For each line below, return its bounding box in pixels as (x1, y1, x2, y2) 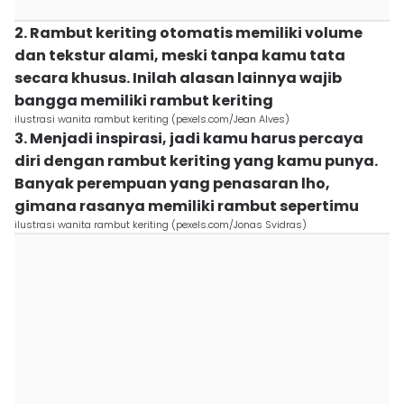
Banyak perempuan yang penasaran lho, (14, 173, 330, 194)
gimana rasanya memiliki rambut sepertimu (14, 196, 359, 216)
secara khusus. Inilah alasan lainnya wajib (14, 68, 342, 88)
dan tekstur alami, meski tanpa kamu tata (14, 45, 345, 66)
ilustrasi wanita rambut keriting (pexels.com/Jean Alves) (14, 112, 289, 126)
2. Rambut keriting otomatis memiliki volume (14, 23, 363, 43)
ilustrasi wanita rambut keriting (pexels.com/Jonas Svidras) (14, 217, 307, 232)
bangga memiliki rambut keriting (14, 90, 273, 111)
